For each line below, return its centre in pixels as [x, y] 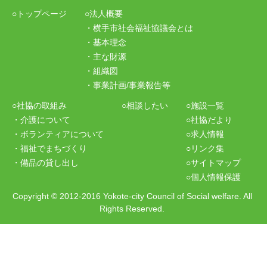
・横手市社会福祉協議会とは [139, 28]
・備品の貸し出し [45, 163]
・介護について [41, 120]
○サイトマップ [213, 163]
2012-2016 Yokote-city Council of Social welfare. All [156, 196]
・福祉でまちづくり [49, 149]
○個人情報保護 [213, 177]
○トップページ [39, 14]
